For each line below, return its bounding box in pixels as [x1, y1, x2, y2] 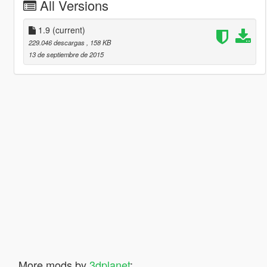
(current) [52, 23, 85, 36]
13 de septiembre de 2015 [28, 49, 104, 59]
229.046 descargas [28, 37, 86, 47]
